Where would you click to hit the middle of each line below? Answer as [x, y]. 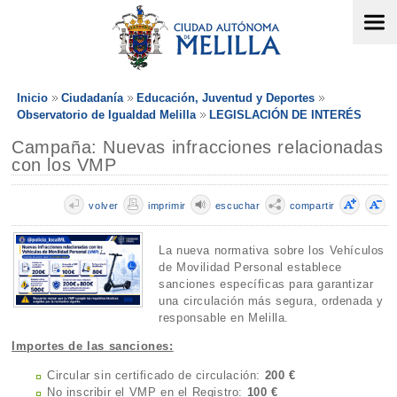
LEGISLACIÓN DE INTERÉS [285, 115]
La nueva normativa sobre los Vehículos [272, 251]
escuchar [237, 206]
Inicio [32, 98]
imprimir [167, 206]
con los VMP [64, 165]
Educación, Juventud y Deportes [226, 98]
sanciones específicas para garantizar [266, 284]
